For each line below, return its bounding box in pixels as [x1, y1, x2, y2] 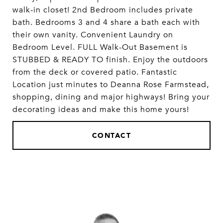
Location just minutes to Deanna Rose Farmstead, [12, 80, 209, 90]
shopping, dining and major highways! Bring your [12, 92, 210, 102]
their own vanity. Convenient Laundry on [12, 30, 173, 40]
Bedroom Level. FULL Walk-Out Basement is [12, 42, 188, 52]
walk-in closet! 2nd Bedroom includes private [12, 5, 193, 15]
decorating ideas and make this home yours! [12, 105, 189, 114]
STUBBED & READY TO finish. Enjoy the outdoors [12, 55, 208, 65]
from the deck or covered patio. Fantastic [12, 67, 177, 77]
